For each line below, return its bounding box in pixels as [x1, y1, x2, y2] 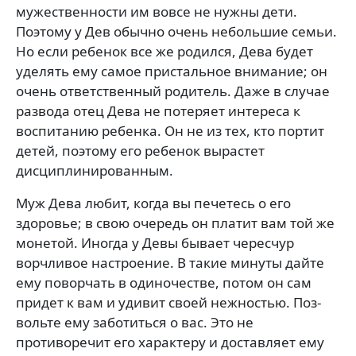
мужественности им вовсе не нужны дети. [16, 2, 297, 21]
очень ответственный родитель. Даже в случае [16, 81, 330, 100]
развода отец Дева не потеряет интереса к [16, 101, 300, 120]
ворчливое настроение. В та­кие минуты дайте [16, 253, 324, 272]
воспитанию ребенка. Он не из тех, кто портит [16, 121, 324, 140]
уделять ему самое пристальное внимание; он [16, 61, 327, 80]
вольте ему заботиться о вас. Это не [16, 312, 253, 331]
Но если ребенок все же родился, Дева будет [16, 41, 313, 60]
